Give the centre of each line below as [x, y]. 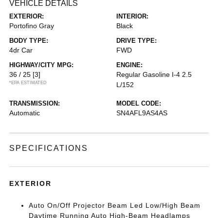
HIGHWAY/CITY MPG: [42, 65]
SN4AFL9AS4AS [142, 113]
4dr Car [21, 50]
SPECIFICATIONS [49, 148]
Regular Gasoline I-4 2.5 [154, 74]
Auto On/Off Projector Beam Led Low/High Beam [115, 205]
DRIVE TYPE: [136, 41]
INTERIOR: [132, 16]
